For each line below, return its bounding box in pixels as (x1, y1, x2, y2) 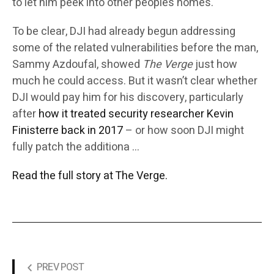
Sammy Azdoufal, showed (12, 56, 143, 73)
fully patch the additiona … (12, 139, 139, 156)
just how (193, 56, 237, 73)
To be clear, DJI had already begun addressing (12, 23, 235, 40)
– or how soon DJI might (123, 122, 244, 139)
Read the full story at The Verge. (12, 168, 168, 185)
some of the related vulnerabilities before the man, (12, 40, 258, 57)
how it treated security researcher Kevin (39, 106, 234, 123)
